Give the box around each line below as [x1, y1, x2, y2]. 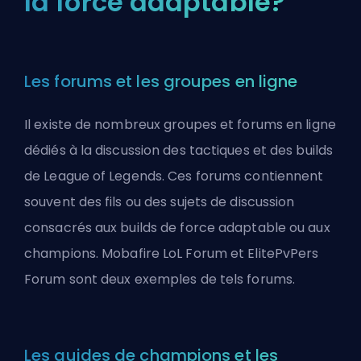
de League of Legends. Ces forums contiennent [24, 167, 324, 185]
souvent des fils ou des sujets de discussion [24, 193, 295, 211]
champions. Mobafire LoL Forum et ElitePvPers [24, 244, 319, 263]
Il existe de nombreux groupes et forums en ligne [24, 115, 336, 134]
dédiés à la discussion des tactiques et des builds [24, 141, 334, 160]
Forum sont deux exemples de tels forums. [24, 270, 296, 288]
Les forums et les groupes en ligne [24, 70, 298, 93]
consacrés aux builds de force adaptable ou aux [24, 218, 330, 237]
